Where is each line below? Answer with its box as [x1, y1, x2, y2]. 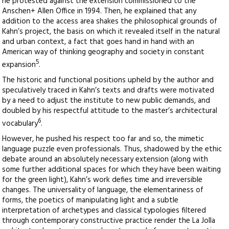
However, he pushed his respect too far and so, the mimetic [2, 133, 204, 146]
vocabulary [2, 118, 38, 130]
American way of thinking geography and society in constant [2, 46, 205, 59]
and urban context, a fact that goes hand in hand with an [2, 36, 195, 49]
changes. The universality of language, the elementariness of [2, 184, 204, 197]
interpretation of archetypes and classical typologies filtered [2, 204, 207, 217]
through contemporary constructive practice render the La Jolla [2, 215, 216, 227]
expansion [2, 59, 36, 72]
